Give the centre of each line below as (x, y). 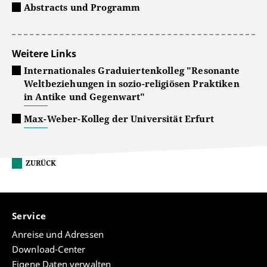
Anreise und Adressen (58, 235)
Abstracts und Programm (82, 7)
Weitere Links (44, 54)
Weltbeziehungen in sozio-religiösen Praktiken (132, 83)
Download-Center (49, 249)
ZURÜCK (41, 163)
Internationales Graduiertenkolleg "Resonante (132, 70)
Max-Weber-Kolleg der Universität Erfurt (119, 119)
